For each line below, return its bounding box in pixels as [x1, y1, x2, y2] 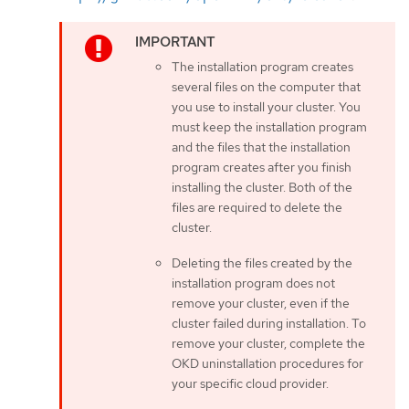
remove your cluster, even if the [172, 294, 350, 311]
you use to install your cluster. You [172, 98, 361, 115]
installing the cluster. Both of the [172, 178, 352, 195]
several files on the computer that [172, 78, 361, 95]
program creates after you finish [172, 158, 351, 175]
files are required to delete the [172, 198, 342, 215]
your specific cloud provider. [172, 374, 329, 392]
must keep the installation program [172, 118, 367, 135]
